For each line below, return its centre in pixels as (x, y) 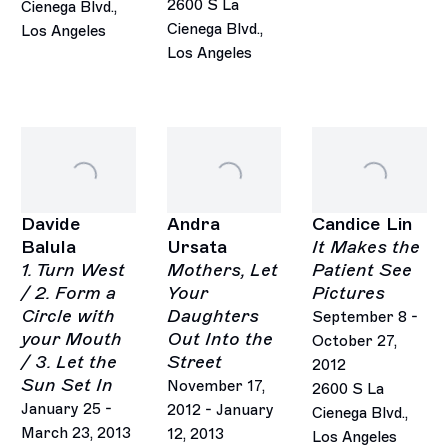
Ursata (196, 246)
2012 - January (220, 409)
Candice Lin (362, 223)
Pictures (348, 292)
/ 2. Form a (69, 292)
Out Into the (219, 338)
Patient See (362, 269)
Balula (49, 246)
